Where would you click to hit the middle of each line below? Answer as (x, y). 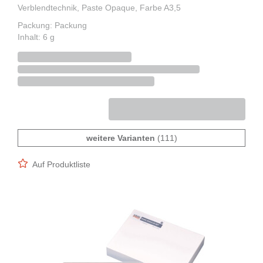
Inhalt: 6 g (36, 37)
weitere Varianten (120, 138)
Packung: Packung (52, 26)
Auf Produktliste (61, 165)
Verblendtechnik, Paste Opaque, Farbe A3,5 (99, 8)
